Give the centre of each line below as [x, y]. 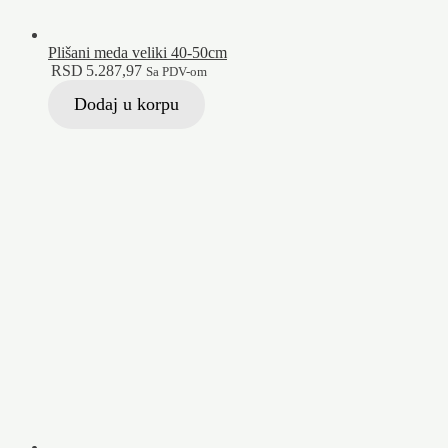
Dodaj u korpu [126, 103]
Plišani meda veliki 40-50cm [137, 52]
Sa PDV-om [177, 71]
